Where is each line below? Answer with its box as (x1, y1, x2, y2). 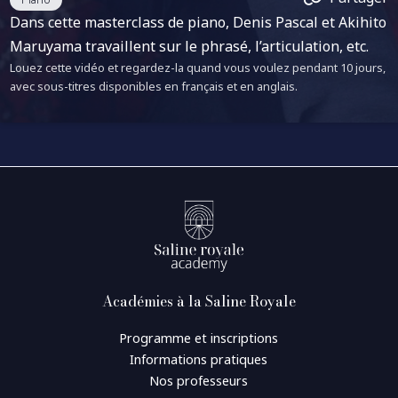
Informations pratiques (130, 351, 268, 369)
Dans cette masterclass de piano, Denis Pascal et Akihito (10, 12, 387, 32)
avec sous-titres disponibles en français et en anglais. (10, 77, 298, 94)
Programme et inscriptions (119, 330, 279, 347)
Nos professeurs (149, 372, 249, 390)
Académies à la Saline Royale (101, 291, 296, 313)
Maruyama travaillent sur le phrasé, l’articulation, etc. (10, 36, 370, 56)
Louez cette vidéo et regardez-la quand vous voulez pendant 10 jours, (10, 59, 386, 76)
